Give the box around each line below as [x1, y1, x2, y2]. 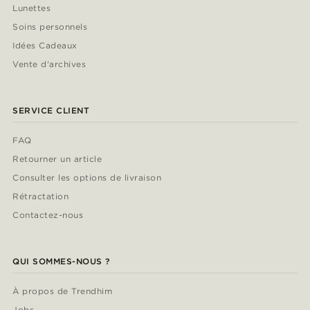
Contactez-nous [12, 210, 83, 221]
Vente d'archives [12, 59, 86, 70]
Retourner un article [12, 154, 102, 165]
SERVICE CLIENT [12, 105, 90, 116]
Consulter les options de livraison [12, 172, 161, 183]
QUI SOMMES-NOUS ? [12, 256, 110, 267]
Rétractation [12, 191, 69, 202]
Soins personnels [12, 21, 88, 33]
